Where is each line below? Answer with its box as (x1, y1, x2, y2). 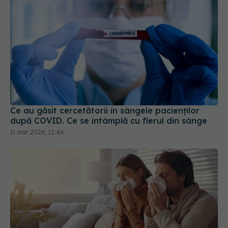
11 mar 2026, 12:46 (10, 116, 64, 124)
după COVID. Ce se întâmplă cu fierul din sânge (10, 103, 207, 113)
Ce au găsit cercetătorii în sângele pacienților (10, 93, 199, 103)
